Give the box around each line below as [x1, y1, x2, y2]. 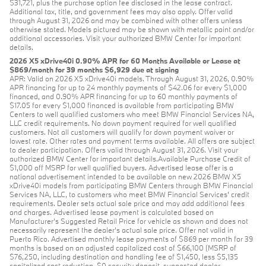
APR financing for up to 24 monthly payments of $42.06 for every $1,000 [9, 83, 247, 92]
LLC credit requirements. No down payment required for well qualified [9, 118, 236, 128]
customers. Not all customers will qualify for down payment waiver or [9, 127, 234, 137]
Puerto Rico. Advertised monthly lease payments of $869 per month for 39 [9, 234, 253, 243]
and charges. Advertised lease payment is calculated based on [9, 207, 214, 217]
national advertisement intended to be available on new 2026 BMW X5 [9, 172, 241, 181]
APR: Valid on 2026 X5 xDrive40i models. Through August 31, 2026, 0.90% [9, 74, 254, 83]
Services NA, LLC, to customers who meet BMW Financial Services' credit [9, 189, 249, 199]
